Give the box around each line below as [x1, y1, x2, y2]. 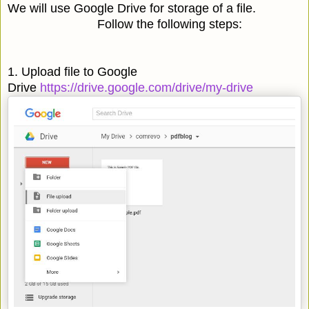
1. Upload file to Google [8, 64, 137, 79]
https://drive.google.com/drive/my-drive [40, 80, 253, 94]
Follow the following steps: [8, 17, 242, 31]
